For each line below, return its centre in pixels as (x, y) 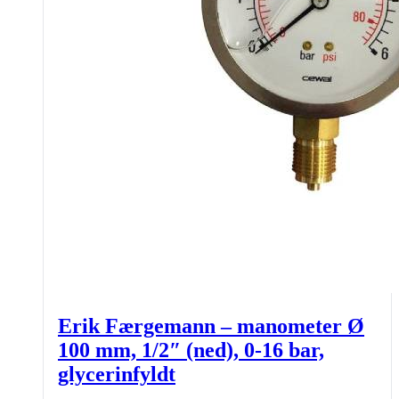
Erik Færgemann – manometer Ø (211, 326)
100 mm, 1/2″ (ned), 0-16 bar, (191, 350)
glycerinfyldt (117, 374)
